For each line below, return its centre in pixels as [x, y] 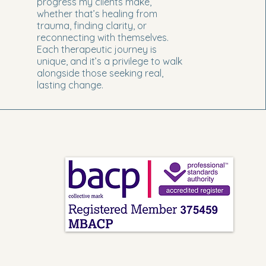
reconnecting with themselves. [102, 37]
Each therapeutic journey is [96, 49]
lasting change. [70, 85]
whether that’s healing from [97, 13]
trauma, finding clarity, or [91, 25]
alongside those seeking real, [100, 73]
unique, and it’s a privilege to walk [109, 61]
